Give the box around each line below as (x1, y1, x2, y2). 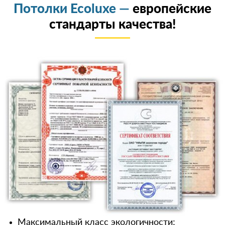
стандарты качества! (49, 18, 176, 31)
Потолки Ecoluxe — (14, 3, 133, 16)
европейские (133, 3, 211, 16)
